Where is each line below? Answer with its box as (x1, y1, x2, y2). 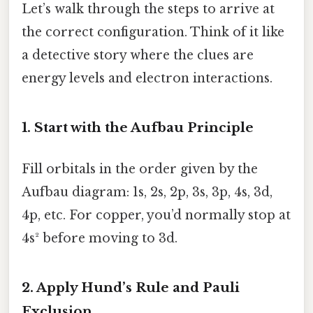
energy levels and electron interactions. (22, 70, 272, 86)
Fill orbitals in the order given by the (22, 161, 258, 177)
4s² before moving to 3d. (22, 230, 177, 246)
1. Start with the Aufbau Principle (22, 119, 254, 136)
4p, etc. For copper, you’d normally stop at (22, 207, 291, 223)
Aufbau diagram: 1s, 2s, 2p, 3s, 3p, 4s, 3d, (22, 184, 272, 200)
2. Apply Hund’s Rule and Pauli (22, 279, 240, 296)
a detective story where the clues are (22, 47, 254, 63)
